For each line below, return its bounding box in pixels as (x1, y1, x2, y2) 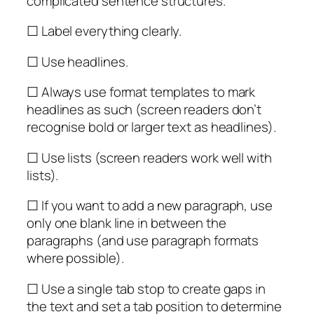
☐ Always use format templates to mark (27, 83, 256, 102)
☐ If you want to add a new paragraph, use (27, 196, 273, 215)
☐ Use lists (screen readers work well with (27, 148, 272, 167)
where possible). (27, 249, 124, 268)
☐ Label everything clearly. (27, 22, 182, 41)
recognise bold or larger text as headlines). (27, 118, 276, 137)
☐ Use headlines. (27, 52, 128, 71)
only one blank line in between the (27, 214, 226, 233)
